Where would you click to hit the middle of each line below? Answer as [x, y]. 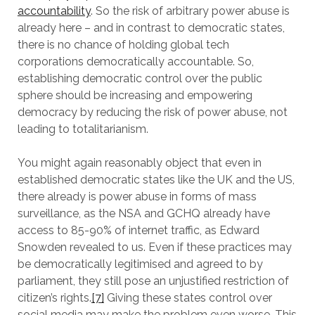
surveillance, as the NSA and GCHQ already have [143, 213]
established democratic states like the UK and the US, [156, 180]
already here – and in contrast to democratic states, [151, 28]
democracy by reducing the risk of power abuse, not [152, 112]
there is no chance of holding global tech [123, 45]
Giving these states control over [188, 298]
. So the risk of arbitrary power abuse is [190, 11]
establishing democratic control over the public [140, 78]
